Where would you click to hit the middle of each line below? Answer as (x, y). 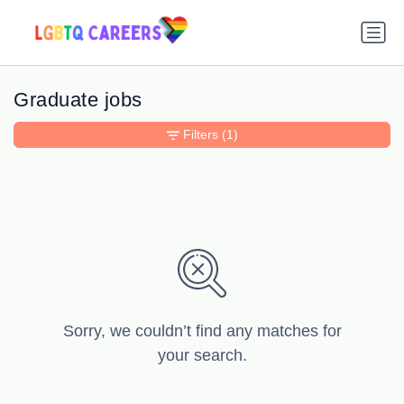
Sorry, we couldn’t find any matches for (202, 331)
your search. (202, 356)
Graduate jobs (78, 100)
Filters (200, 135)
